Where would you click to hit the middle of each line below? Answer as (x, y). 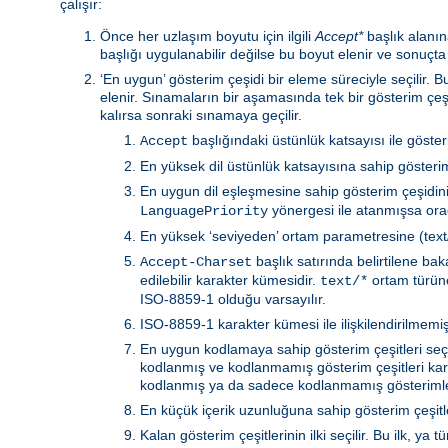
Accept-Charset (196, 261)
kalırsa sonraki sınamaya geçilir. (201, 114)
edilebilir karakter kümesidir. (230, 279)
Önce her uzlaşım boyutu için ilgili (207, 35)
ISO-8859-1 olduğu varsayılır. (233, 298)
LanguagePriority (204, 210)
